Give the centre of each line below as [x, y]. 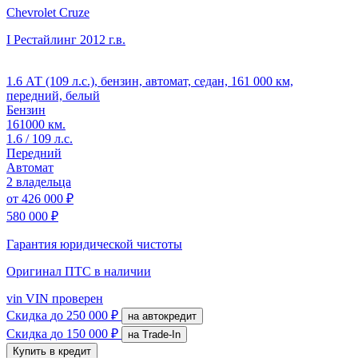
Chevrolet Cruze [48, 12]
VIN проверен [63, 298]
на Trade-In [161, 334]
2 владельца [39, 181]
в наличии [123, 271]
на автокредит [169, 316]
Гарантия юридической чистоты [94, 244]
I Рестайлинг [42, 39]
